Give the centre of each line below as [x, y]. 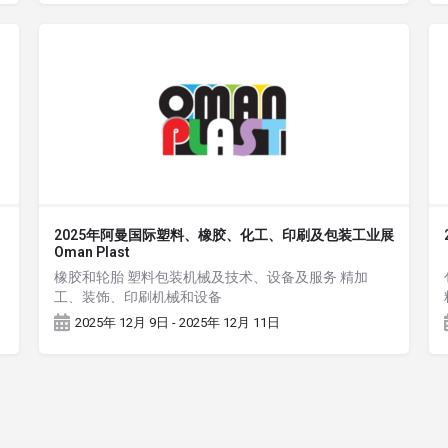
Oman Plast [92, 252]
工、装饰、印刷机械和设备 [138, 297]
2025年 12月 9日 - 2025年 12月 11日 [177, 323]
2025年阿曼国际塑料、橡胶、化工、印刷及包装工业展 [224, 235]
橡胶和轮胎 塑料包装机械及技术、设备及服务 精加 [211, 277]
